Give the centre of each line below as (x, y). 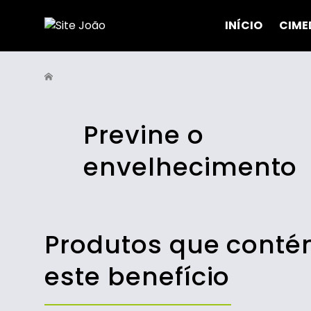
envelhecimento (191, 167)
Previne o (144, 135)
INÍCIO (244, 25)
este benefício (137, 277)
